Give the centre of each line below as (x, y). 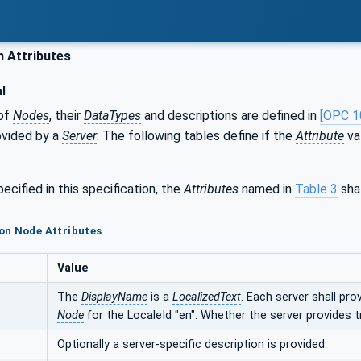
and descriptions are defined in (230, 115)
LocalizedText (207, 297)
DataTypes (112, 115)
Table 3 (316, 189)
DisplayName (114, 297)
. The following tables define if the (196, 135)
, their (66, 115)
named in (267, 189)
